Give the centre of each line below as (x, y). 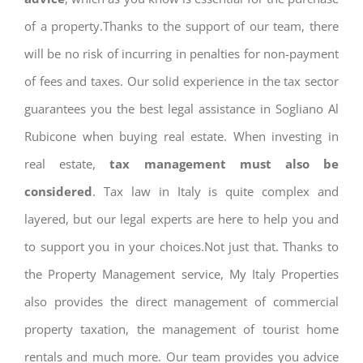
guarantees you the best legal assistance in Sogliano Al (181, 109)
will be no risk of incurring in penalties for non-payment (181, 54)
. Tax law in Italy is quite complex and (216, 192)
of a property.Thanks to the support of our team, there (181, 26)
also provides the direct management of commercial (181, 302)
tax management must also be (218, 164)
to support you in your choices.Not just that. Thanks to (181, 247)
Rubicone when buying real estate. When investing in (181, 137)
